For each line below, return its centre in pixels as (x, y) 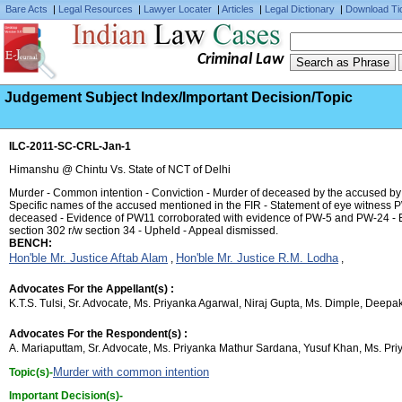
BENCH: (31, 243)
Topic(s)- (31, 372)
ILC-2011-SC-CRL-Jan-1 (70, 146)
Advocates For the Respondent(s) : (98, 334)
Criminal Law (240, 60)
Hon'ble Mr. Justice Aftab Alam (88, 258)
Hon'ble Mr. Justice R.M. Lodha (257, 258)
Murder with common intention (131, 372)
